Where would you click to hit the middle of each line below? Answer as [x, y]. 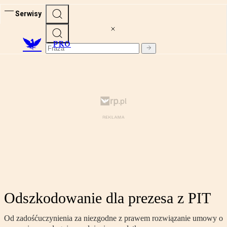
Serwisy [28, 13]
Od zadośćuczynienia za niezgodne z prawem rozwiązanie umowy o [113, 218]
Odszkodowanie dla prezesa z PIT [107, 198]
